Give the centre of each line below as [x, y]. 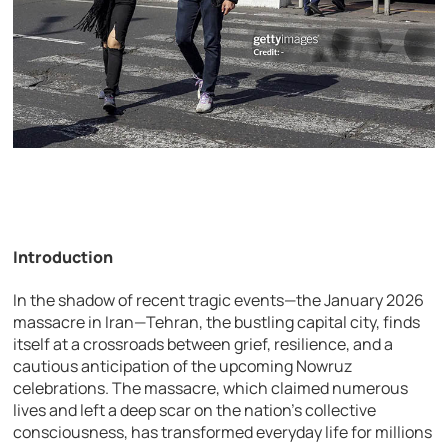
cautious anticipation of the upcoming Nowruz [183, 366]
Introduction [63, 256]
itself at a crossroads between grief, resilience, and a [203, 344]
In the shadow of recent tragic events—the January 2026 [219, 300]
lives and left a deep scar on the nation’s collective [195, 410]
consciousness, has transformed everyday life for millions [223, 432]
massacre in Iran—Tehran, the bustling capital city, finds [217, 322]
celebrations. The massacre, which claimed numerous [211, 388]
